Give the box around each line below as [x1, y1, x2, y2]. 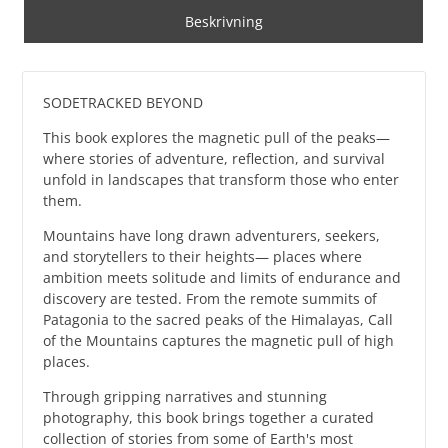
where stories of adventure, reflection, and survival [43, 148, 386, 168]
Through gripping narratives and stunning [43, 386, 328, 406]
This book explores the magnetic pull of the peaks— [43, 127, 391, 147]
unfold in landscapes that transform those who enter [43, 169, 400, 189]
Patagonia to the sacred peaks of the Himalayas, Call [43, 309, 394, 329]
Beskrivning [184, 11, 263, 31]
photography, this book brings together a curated [43, 407, 375, 427]
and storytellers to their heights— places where [43, 246, 363, 266]
